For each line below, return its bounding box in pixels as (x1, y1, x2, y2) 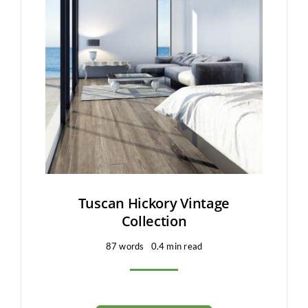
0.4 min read (151, 240, 203, 252)
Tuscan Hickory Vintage (78, 193, 230, 212)
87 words (105, 240, 144, 252)
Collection (121, 211, 187, 230)
